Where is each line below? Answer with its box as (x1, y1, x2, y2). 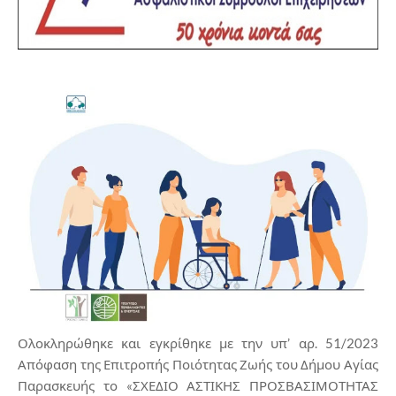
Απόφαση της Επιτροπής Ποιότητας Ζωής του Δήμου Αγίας (18, 356, 378, 372)
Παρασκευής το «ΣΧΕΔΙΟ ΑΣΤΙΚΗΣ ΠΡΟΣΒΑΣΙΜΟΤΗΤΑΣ (18, 377, 378, 393)
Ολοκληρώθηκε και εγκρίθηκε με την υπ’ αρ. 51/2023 (18, 335, 378, 351)
